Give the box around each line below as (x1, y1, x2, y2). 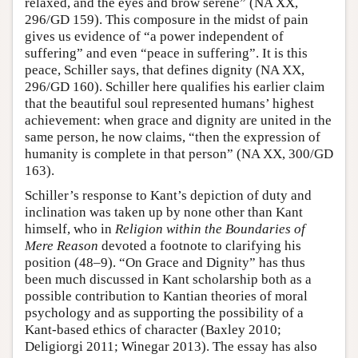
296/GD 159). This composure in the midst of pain (25, 12, 308, 27)
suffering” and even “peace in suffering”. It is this (25, 46, 308, 61)
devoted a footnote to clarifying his (98, 238, 301, 253)
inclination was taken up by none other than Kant (25, 205, 303, 220)
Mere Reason (25, 238, 98, 253)
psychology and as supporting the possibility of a (25, 305, 304, 320)
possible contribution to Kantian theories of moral (25, 288, 308, 304)
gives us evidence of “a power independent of (25, 29, 284, 44)
